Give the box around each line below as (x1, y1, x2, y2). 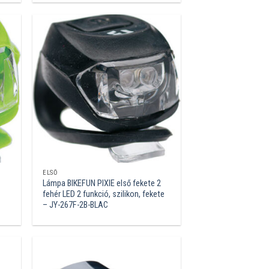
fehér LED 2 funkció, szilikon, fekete (43, 189, 165, 200)
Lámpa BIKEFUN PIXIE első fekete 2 (43, 178, 162, 189)
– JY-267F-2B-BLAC (43, 200, 109, 211)
